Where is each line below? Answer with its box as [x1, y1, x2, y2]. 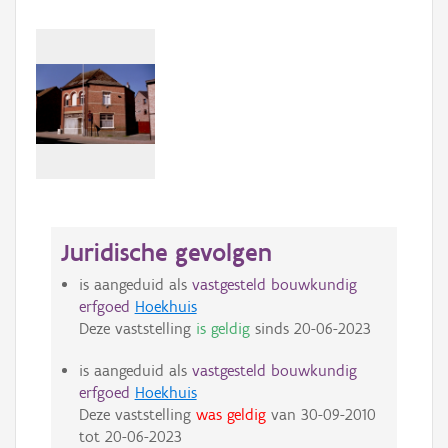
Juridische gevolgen [61, 237, 272, 268]
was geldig [195, 405, 266, 425]
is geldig [195, 319, 250, 339]
